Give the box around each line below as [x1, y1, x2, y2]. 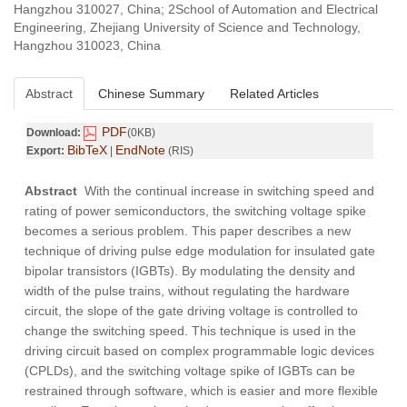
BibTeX [67, 143, 107, 158]
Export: [26, 144, 65, 158]
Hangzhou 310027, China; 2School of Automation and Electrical [14, 2, 378, 17]
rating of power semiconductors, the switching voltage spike [25, 203, 366, 219]
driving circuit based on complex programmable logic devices [25, 343, 374, 359]
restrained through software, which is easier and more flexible [25, 383, 378, 399]
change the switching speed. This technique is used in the [25, 323, 356, 339]
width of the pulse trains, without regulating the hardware [25, 283, 350, 299]
